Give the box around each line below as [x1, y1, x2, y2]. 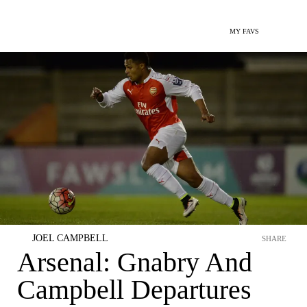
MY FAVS [230, 27, 259, 35]
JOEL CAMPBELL [32, 233, 108, 243]
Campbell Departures [17, 274, 251, 305]
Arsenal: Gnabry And [17, 247, 252, 278]
